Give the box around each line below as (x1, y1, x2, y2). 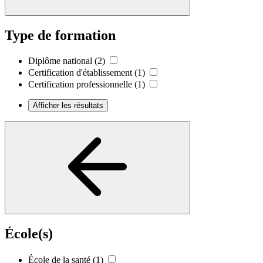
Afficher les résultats (33, 101, 103, 110)
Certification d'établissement (28, 68, 132, 78)
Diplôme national (28, 56, 92, 66)
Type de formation (5, 27, 116, 43)
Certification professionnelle (28, 79, 132, 90)
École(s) (5, 226, 53, 242)
